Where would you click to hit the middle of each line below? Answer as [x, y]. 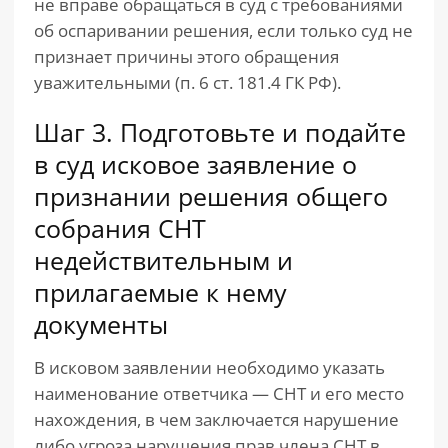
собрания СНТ [120, 228]
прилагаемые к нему [160, 292]
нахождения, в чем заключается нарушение [216, 419]
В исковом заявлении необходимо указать [209, 367]
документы [101, 324]
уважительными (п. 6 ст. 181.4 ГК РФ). [187, 82]
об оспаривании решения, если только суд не [223, 30]
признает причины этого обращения [186, 56]
